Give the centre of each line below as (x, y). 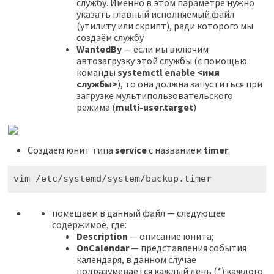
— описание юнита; (171, 236)
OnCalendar (102, 248)
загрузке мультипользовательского (154, 95)
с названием (175, 150)
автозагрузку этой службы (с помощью (161, 60)
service (131, 150)
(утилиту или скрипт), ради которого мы (165, 25)
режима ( (96, 107)
